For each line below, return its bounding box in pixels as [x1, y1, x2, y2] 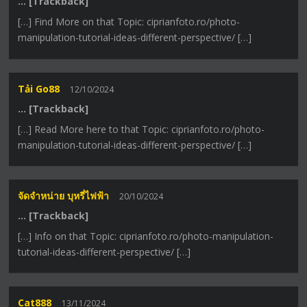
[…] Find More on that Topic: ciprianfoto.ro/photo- [18, 15, 241, 29]
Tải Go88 [18, 82, 60, 95]
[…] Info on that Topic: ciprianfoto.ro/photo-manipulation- [18, 229, 274, 243]
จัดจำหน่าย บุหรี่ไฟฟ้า [18, 188, 110, 202]
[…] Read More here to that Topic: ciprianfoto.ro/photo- [18, 122, 265, 136]
